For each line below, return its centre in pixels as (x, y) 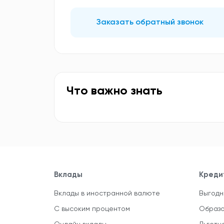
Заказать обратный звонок (150, 22)
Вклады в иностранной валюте (107, 193)
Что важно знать (114, 91)
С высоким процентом (92, 209)
